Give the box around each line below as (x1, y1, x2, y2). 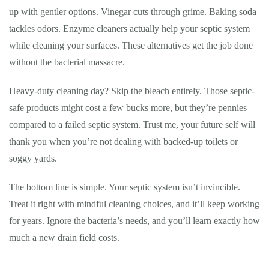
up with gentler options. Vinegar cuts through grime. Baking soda (9, 7, 256, 17)
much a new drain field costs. (9, 232, 119, 243)
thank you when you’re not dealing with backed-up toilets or (9, 136, 238, 147)
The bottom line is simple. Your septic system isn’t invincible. (9, 182, 240, 192)
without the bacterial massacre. (9, 57, 125, 67)
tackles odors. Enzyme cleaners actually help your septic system (9, 23, 250, 34)
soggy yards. (9, 153, 57, 163)
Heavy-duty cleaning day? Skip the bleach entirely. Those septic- (9, 86, 255, 96)
